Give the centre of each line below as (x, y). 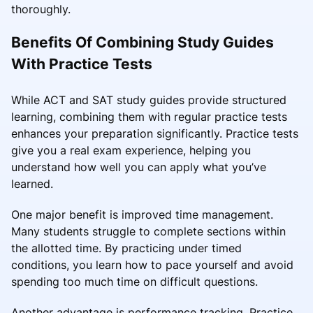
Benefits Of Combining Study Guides (143, 43)
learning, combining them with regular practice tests (149, 117)
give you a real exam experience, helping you (131, 151)
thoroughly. (41, 9)
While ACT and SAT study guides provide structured (149, 100)
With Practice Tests (82, 64)
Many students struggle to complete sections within (148, 232)
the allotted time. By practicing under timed (126, 248)
